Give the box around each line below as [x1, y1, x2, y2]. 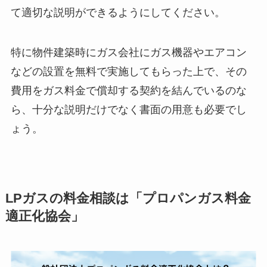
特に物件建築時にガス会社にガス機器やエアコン [10, 46, 247, 59]
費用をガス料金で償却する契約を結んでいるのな [10, 85, 247, 97]
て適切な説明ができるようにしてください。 [10, 6, 225, 18]
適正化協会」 [5, 209, 84, 224]
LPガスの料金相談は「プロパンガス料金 [5, 191, 251, 206]
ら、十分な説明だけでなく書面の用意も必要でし [10, 104, 247, 116]
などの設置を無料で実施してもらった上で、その [10, 66, 247, 78]
